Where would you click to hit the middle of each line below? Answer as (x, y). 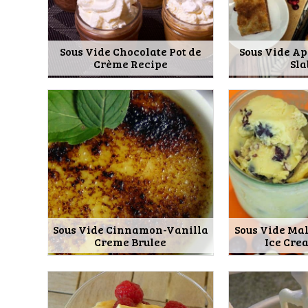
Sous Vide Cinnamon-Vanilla (130, 229)
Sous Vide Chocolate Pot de (130, 52)
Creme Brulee (131, 241)
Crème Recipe (130, 64)
